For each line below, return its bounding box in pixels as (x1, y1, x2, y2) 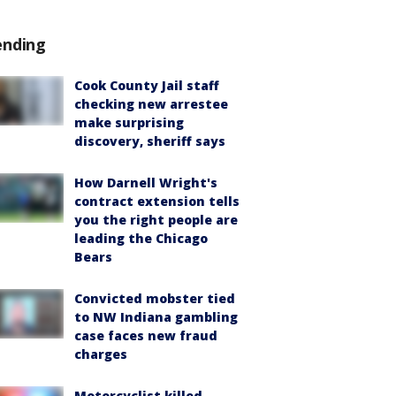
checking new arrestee (74, 95, 228, 112)
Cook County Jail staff (74, 77, 219, 94)
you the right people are (74, 211, 238, 228)
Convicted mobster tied (74, 290, 235, 307)
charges (74, 346, 127, 362)
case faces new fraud (74, 327, 217, 344)
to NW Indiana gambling (74, 308, 238, 325)
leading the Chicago (74, 230, 208, 247)
